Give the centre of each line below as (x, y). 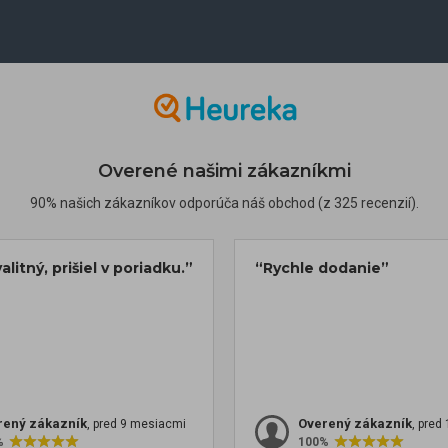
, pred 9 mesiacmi (136, 424)
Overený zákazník (355, 424)
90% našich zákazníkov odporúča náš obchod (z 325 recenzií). (224, 203)
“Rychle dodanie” (322, 268)
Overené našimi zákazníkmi (224, 171)
